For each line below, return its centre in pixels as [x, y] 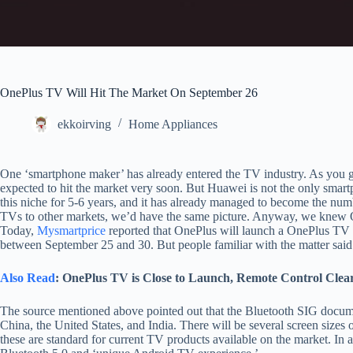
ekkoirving [84, 124]
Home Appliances [173, 124]
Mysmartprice [71, 230]
